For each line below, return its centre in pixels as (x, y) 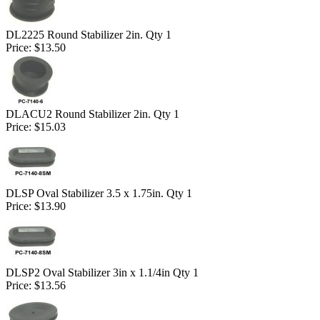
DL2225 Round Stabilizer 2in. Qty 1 (89, 34)
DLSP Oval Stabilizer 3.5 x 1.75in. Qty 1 (99, 193)
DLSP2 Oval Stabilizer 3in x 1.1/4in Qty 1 (102, 272)
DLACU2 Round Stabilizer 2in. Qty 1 (92, 114)
